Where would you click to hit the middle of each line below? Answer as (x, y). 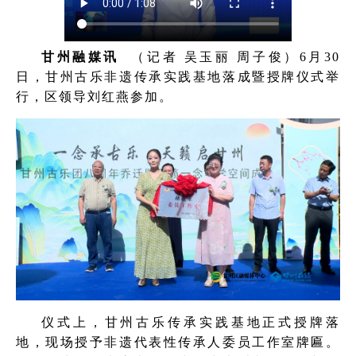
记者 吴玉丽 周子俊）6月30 (244, 56)
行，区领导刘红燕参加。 (95, 96)
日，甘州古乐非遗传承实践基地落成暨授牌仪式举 (178, 76)
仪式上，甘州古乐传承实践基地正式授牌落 (191, 323)
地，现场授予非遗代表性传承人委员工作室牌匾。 (178, 342)
